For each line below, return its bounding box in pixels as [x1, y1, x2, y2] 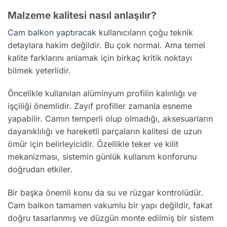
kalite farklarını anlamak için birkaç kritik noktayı [8, 52, 192, 63]
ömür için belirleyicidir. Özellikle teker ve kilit [8, 139, 178, 149]
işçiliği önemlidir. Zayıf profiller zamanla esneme [8, 101, 192, 111]
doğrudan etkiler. [8, 164, 72, 175]
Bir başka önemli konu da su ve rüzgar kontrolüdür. [8, 187, 203, 198]
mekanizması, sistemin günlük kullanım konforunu [8, 152, 197, 162]
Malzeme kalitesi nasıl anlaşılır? [8, 9, 157, 21]
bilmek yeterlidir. [8, 65, 71, 75]
